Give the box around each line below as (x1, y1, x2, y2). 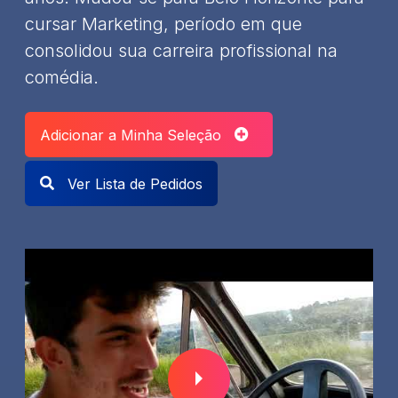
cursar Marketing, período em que (25, 12, 302, 35)
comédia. (25, 66, 99, 88)
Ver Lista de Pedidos (63, 174, 203, 193)
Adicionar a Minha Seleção (40, 125, 235, 144)
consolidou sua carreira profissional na (25, 39, 338, 61)
